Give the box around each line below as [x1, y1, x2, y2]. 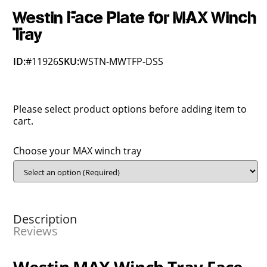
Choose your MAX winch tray [13, 144, 142, 157]
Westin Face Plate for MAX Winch [13, 8, 257, 29]
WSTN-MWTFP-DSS [79, 55, 164, 68]
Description [13, 210, 77, 227]
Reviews [13, 222, 58, 239]
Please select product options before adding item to [13, 103, 247, 116]
